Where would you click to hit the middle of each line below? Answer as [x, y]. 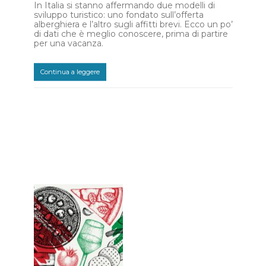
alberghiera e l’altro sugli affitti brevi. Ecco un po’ [133, 25]
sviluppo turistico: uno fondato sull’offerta [118, 15]
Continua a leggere [70, 72]
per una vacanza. [68, 44]
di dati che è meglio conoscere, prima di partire [131, 34]
